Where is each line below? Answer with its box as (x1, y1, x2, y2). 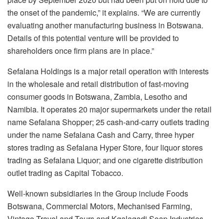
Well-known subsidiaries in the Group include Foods (7, 188, 188, 199)
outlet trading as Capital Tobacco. (7, 167, 123, 179)
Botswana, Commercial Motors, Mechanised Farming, (7, 200, 192, 212)
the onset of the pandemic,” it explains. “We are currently (7, 7, 200, 19)
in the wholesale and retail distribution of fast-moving (7, 78, 189, 90)
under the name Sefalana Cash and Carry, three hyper (7, 129, 194, 141)
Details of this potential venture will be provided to (7, 32, 179, 44)
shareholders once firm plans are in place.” (7, 45, 154, 57)
